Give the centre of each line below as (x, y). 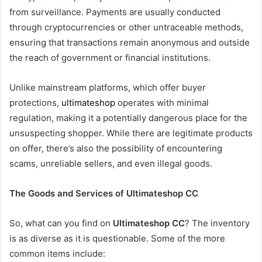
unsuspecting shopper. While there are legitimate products (131, 133)
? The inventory (217, 223)
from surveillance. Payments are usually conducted (115, 12)
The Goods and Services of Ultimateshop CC (104, 193)
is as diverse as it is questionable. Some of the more (117, 238)
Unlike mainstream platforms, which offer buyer (108, 87)
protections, (35, 102)
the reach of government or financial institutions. (110, 57)
